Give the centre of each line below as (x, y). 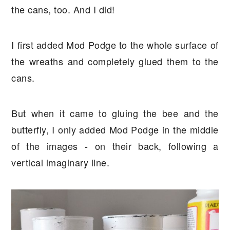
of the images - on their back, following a (115, 146)
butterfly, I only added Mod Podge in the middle (115, 130)
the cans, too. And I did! (63, 9)
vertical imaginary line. (61, 162)
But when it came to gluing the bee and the (115, 113)
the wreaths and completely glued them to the (115, 61)
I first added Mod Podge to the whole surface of (115, 45)
